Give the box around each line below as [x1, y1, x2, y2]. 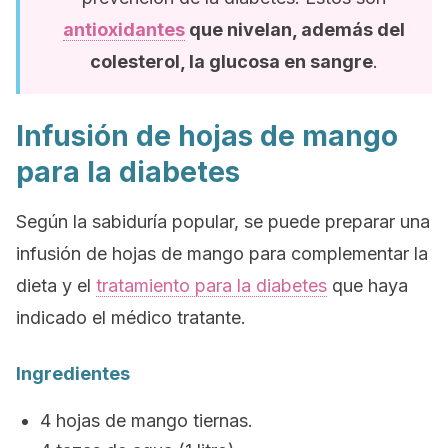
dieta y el [16, 275, 96, 296]
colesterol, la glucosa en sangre [90, 51, 373, 72]
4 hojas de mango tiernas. [40, 410, 253, 431]
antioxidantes [63, 19, 185, 40]
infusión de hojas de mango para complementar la [16, 243, 428, 264]
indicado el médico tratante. [16, 307, 246, 328]
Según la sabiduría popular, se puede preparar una [16, 211, 430, 232]
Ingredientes [16, 363, 130, 384]
